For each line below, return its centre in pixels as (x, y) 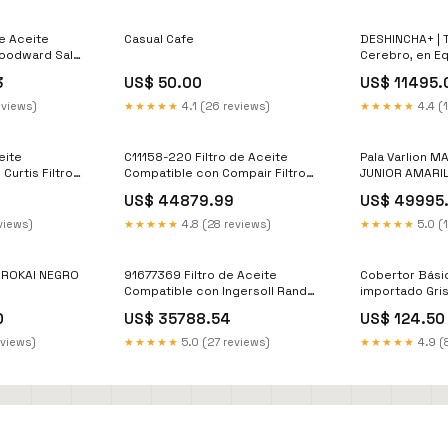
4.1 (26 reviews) (225, 105)
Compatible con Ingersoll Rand (216, 290)
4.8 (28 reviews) (225, 223)
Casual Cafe (159, 38)
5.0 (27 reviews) (225, 341)
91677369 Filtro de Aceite (201, 274)
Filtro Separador (173, 306)
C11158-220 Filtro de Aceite (206, 156)
